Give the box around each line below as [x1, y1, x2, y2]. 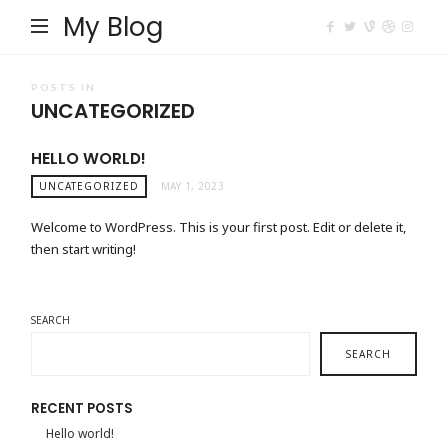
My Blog [63, 9, 164, 45]
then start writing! [31, 240, 137, 259]
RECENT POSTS [31, 399, 134, 419]
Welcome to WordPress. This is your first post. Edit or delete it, [31, 218, 407, 237]
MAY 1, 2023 [160, 179, 225, 193]
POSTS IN [31, 81, 97, 93]
